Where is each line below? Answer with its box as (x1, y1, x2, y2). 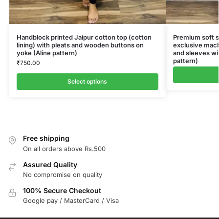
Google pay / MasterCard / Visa (23, 197, 119, 205)
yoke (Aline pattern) (16, 49, 77, 57)
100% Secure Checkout (23, 186, 101, 195)
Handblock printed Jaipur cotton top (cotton (16, 33, 152, 42)
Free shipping (23, 134, 69, 143)
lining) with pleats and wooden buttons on (16, 41, 144, 49)
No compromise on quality (23, 170, 102, 178)
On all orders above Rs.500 (23, 144, 106, 153)
